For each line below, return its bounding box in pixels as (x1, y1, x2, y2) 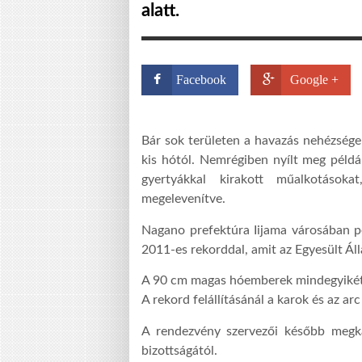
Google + (290, 73, 339, 86)
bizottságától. (141, 343, 217, 357)
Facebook (176, 73, 226, 86)
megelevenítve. (141, 192, 225, 206)
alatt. (141, 2, 179, 19)
